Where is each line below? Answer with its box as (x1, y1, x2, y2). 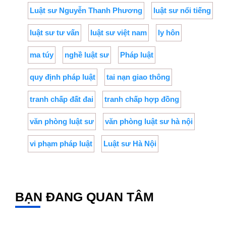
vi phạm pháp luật (30, 139, 92, 148)
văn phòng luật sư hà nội (105, 117, 193, 126)
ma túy (30, 50, 53, 60)
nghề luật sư (65, 50, 109, 60)
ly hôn (158, 28, 180, 37)
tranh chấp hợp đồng (104, 95, 179, 104)
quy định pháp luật (30, 73, 95, 82)
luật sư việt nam (90, 28, 147, 37)
